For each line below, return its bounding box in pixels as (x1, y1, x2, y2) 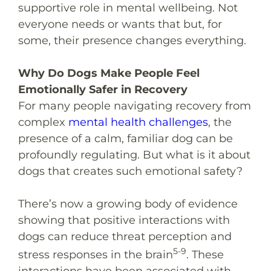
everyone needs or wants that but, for (18, 17, 222, 31)
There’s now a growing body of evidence (18, 197, 238, 211)
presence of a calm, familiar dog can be (18, 131, 233, 145)
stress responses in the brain (18, 247, 173, 261)
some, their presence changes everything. (18, 33, 246, 47)
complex (18, 115, 68, 129)
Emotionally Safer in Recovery (18, 82, 188, 96)
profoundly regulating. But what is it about (18, 148, 250, 162)
